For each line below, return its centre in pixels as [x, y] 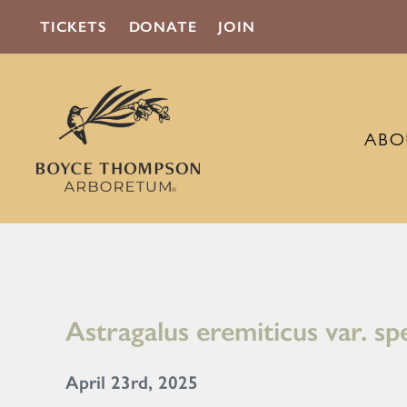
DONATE [163, 27]
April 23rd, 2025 [132, 383]
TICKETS [74, 27]
